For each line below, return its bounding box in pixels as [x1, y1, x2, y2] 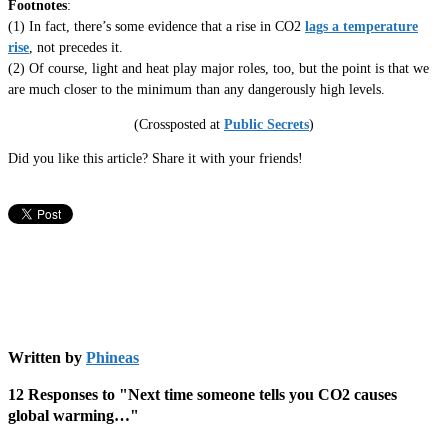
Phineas [86, 349, 139, 367]
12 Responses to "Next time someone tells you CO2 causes [8, 386, 397, 404]
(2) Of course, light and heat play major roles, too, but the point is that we [8, 61, 429, 77]
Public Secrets [224, 116, 309, 132]
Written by [8, 349, 86, 367]
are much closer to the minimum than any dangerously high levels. [8, 82, 385, 98]
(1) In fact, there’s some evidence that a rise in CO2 [8, 19, 305, 35]
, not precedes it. [29, 40, 123, 56]
